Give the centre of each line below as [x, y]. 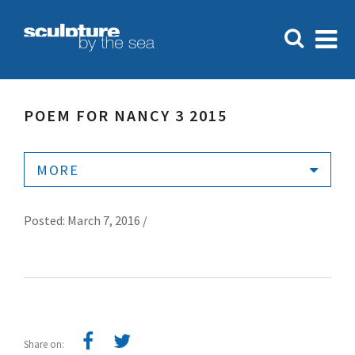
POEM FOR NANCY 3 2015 [126, 115]
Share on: [45, 344]
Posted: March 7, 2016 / [86, 220]
